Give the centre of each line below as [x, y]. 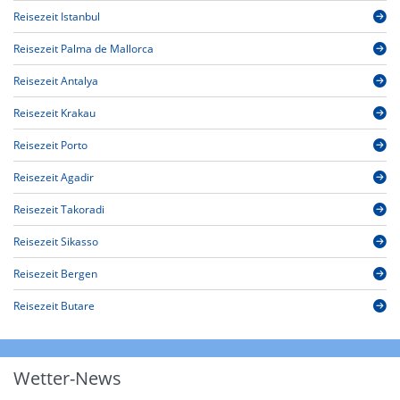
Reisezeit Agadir [54, 178]
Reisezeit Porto [50, 146]
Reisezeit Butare [54, 306]
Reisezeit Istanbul [57, 17]
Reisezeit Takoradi [59, 210]
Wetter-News [67, 379]
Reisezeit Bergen [55, 274]
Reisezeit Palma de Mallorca [83, 49]
